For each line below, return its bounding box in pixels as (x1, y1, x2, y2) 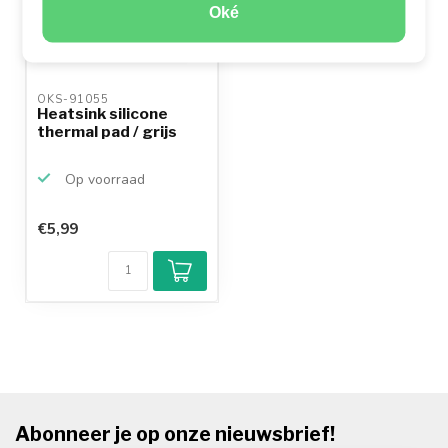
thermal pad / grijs (37, 122, 177, 141)
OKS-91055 (37, 92, 113, 107)
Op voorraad (61, 170, 145, 189)
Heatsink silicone (37, 104, 168, 123)
